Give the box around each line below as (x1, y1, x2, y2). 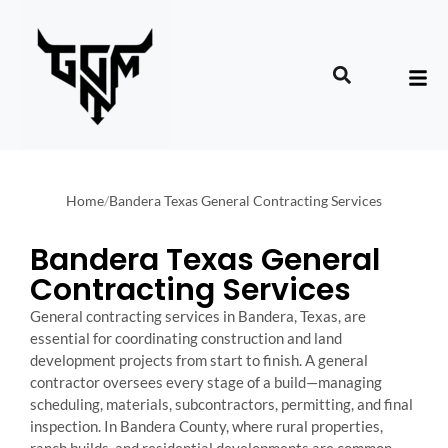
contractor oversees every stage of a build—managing (30, 373, 382, 391)
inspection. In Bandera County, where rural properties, (30, 417, 383, 435)
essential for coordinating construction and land (30, 329, 342, 347)
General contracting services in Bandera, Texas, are (30, 307, 366, 325)
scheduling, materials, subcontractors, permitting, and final (30, 395, 413, 413)
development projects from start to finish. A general (30, 351, 368, 369)
